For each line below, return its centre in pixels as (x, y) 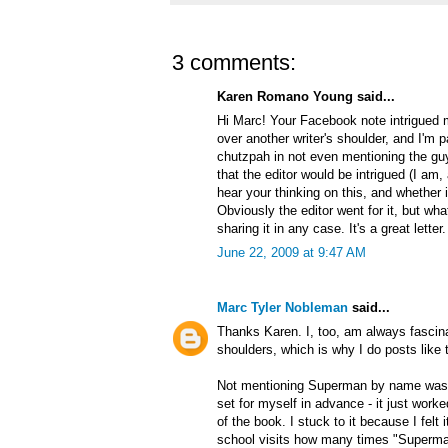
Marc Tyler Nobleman (282, 308)
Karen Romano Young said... (306, 97)
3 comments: (234, 63)
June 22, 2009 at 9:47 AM (291, 253)
